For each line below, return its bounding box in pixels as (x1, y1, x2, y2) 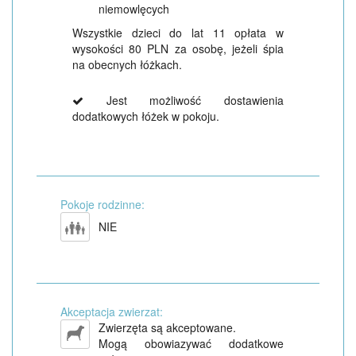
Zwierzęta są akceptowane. (99, 319, 236, 336)
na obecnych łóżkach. (72, 56, 182, 73)
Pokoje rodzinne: (60, 196, 145, 213)
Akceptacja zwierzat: (60, 304, 163, 320)
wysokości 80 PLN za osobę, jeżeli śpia (72, 41, 284, 57)
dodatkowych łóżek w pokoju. (72, 108, 219, 125)
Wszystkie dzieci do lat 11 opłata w (72, 25, 284, 41)
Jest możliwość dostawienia (83, 92, 284, 109)
